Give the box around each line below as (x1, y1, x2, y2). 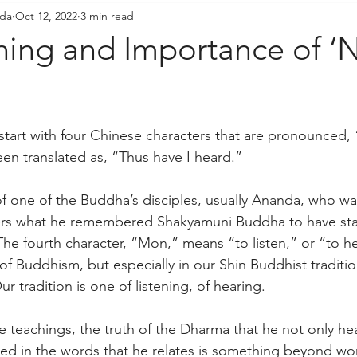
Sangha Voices (159, 9, 251, 27)
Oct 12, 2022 (15, 8, 77, 23)
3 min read (80, 8, 134, 23)
